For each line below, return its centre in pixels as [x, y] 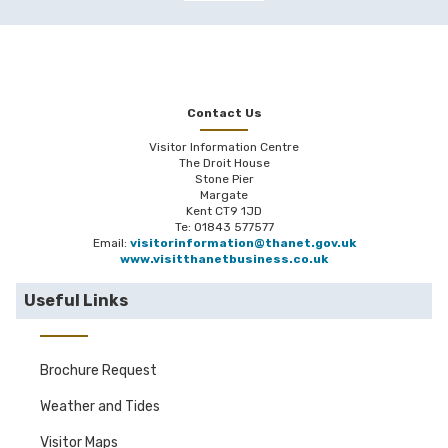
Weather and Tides [100, 407]
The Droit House [224, 163]
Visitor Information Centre [224, 147]
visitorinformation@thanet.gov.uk [242, 243]
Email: [111, 243]
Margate [224, 195]
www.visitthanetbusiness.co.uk [224, 259]
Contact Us [224, 113]
